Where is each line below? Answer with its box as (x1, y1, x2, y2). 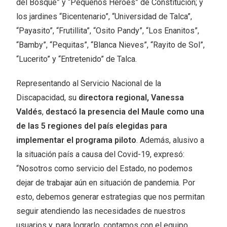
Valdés (16, 107, 43, 117)
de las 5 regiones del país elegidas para (16, 121, 168, 131)
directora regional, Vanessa (79, 93, 184, 103)
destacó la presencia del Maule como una (46, 107, 205, 117)
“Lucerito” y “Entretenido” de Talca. (16, 54, 137, 64)
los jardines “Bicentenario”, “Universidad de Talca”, (16, 12, 193, 22)
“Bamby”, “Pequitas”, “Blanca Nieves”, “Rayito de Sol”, (16, 40, 205, 50)
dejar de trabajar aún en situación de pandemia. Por (16, 178, 196, 188)
